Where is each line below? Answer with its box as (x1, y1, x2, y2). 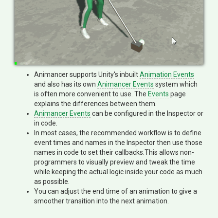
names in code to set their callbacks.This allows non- (34, 148, 194, 156)
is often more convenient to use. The (34, 90, 148, 98)
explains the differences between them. (34, 100, 157, 108)
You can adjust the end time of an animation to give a (34, 187, 197, 195)
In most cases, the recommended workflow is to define (34, 129, 201, 137)
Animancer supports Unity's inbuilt (34, 71, 140, 78)
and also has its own (34, 80, 97, 88)
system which (154, 80, 198, 88)
